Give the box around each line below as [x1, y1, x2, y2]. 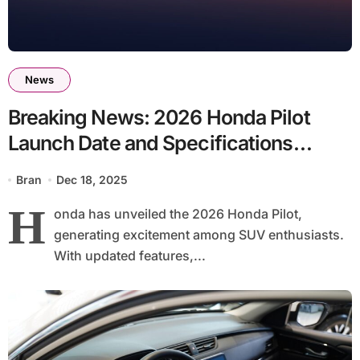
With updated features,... [53, 247, 206, 264]
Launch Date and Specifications [7, 131, 293, 156]
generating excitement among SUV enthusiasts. [53, 227, 344, 243]
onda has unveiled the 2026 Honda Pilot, [53, 206, 302, 223]
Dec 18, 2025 [56, 173, 129, 187]
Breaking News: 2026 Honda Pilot [7, 105, 310, 130]
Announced [7, 157, 113, 182]
